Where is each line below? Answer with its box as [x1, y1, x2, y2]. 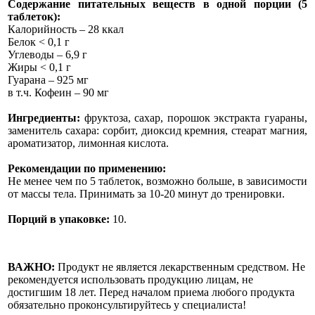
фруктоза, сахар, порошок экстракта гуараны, [80, 112, 307, 124]
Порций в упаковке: [8, 213, 110, 225]
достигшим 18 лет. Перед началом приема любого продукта [8, 286, 295, 298]
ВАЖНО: [8, 261, 55, 273]
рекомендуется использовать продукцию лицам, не [8, 274, 253, 285]
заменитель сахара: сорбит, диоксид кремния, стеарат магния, [8, 124, 307, 136]
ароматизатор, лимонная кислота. [8, 137, 169, 149]
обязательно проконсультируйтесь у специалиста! [8, 299, 246, 311]
